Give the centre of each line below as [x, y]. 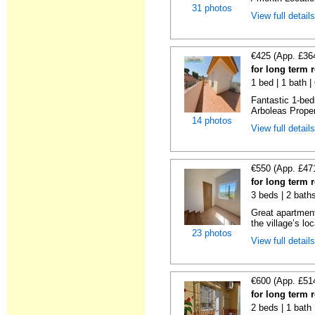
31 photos [212, 8]
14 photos [212, 121]
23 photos [212, 233]
